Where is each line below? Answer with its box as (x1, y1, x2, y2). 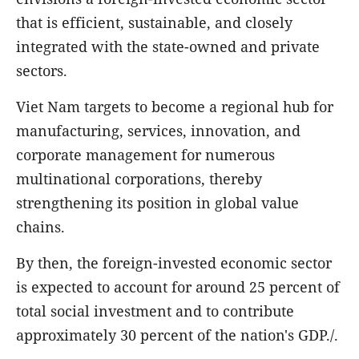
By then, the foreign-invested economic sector (16, 252, 332, 272)
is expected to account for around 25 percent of (16, 276, 340, 296)
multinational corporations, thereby (16, 168, 262, 188)
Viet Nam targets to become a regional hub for (16, 96, 333, 116)
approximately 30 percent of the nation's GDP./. (16, 325, 338, 345)
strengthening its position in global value (16, 192, 299, 212)
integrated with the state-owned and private (16, 36, 320, 56)
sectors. (16, 60, 67, 80)
